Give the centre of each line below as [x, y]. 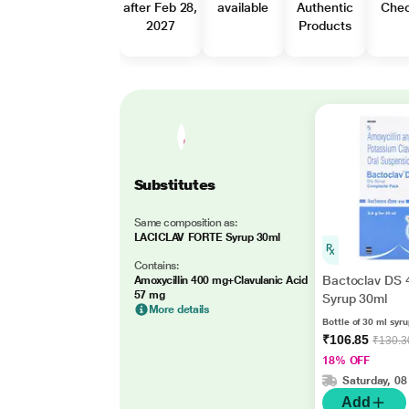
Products [325, 26]
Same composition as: [185, 222]
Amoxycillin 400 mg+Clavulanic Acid [220, 280]
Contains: [156, 265]
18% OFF [346, 361]
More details [179, 309]
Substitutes [174, 184]
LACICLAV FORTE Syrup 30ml [207, 237]
